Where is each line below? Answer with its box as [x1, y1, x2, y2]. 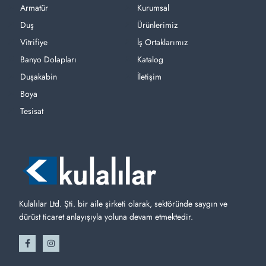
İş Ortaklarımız [137, 36, 188, 49]
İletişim [137, 71, 161, 83]
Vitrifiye [20, 36, 47, 49]
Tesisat [20, 105, 43, 118]
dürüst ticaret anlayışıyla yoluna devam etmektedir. [19, 211, 193, 223]
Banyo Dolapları [20, 53, 77, 66]
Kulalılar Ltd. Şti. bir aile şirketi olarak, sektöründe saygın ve [19, 198, 227, 210]
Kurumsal [137, 2, 169, 14]
